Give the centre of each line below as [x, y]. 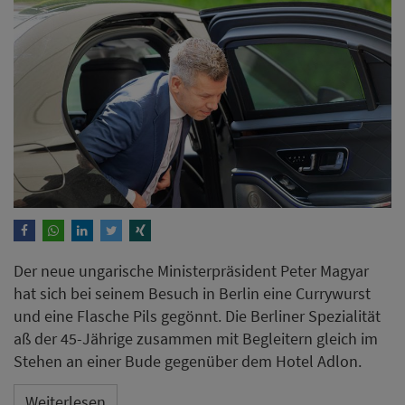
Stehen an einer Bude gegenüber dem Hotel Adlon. [188, 362]
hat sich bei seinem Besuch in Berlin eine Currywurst [192, 294]
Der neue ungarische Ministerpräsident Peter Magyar [191, 271]
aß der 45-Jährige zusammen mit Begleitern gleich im [196, 339]
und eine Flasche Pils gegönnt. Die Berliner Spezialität [197, 316]
